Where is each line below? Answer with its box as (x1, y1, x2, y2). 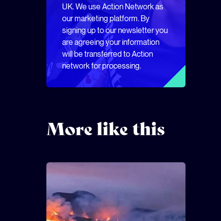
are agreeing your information (62, 37, 159, 47)
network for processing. (62, 61, 141, 71)
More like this (46, 118, 165, 140)
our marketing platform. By (62, 13, 149, 24)
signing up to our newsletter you (62, 25, 168, 36)
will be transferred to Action (62, 49, 153, 59)
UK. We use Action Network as (62, 1, 163, 12)
